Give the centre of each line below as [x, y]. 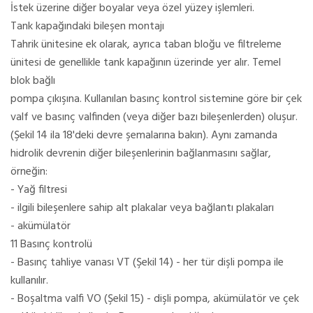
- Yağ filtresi [39, 190]
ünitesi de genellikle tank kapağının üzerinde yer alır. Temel [146, 63]
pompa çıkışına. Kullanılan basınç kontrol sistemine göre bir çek [156, 99]
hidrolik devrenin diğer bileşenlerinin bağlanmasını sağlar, [141, 153]
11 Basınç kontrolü [51, 244]
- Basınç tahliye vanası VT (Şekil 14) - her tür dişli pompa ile [147, 262]
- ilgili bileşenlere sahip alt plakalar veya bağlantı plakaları [142, 208]
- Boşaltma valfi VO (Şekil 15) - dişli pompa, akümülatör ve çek [155, 299]
